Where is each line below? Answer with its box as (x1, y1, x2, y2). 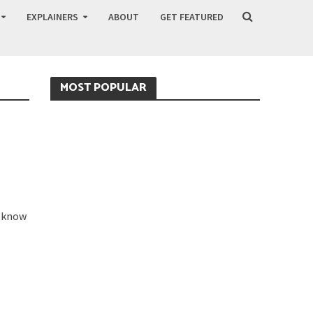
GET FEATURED (159, 10, 224, 23)
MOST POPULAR (60, 78, 147, 97)
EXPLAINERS (26, 10, 78, 23)
